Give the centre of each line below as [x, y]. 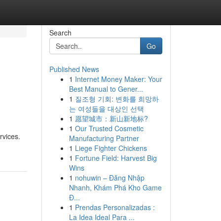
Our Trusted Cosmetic [109, 128]
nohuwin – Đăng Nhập [110, 178]
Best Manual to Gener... [106, 89]
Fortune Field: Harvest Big [116, 158]
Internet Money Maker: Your [118, 79]
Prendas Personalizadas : [115, 207]
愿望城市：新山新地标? [111, 118]
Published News [74, 69]
